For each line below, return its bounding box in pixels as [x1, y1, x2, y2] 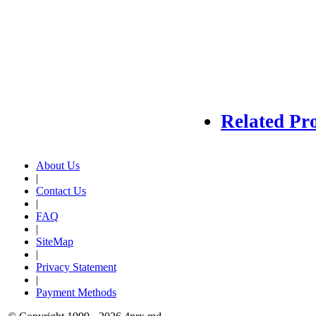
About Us [36, 159, 80, 171]
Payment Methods [36, 286, 116, 298]
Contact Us [36, 185, 86, 197]
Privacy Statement [36, 261, 116, 273]
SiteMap [36, 236, 73, 248]
